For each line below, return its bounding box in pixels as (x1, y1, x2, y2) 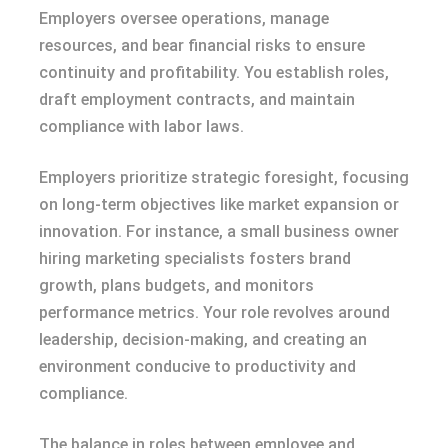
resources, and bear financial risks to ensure (39, 35, 365, 55)
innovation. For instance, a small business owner (39, 221, 399, 241)
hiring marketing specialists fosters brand (39, 248, 351, 268)
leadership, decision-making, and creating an (39, 329, 367, 349)
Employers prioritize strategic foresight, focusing (39, 167, 409, 187)
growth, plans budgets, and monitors (39, 275, 314, 295)
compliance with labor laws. (39, 116, 244, 136)
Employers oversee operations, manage (39, 8, 329, 28)
